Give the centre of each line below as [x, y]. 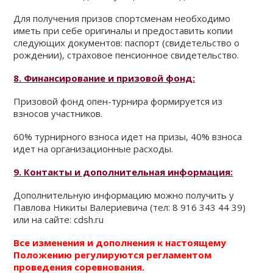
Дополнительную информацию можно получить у [124, 195]
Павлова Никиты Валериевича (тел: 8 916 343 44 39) [130, 207]
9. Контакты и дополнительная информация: [123, 172]
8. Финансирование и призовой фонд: [105, 78]
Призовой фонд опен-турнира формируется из [118, 101]
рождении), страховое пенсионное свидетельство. [126, 55]
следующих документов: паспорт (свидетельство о [127, 43]
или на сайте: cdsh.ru [59, 219]
